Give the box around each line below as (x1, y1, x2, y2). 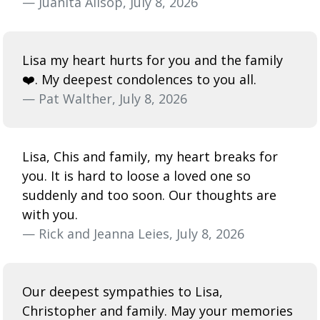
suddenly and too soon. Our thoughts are (22, 186, 276, 204)
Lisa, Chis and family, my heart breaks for (22, 147, 278, 165)
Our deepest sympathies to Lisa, (22, 282, 223, 300)
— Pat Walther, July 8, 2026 (22, 89, 187, 107)
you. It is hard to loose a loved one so (22, 166, 251, 184)
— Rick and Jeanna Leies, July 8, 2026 (22, 224, 244, 242)
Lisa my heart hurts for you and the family (22, 51, 283, 69)
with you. (22, 205, 78, 223)
